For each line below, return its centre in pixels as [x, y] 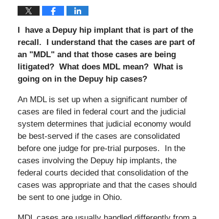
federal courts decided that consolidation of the [103, 173]
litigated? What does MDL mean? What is [100, 66]
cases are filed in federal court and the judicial [101, 111]
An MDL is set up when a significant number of [102, 99]
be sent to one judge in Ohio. [70, 197]
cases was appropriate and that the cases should [107, 185]
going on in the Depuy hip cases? [82, 79]
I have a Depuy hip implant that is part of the [105, 30]
